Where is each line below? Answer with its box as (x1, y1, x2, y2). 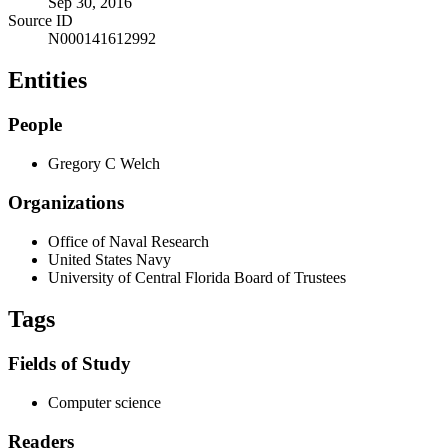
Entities (8, 67, 87, 94)
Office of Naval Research (48, 232, 209, 250)
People (8, 114, 62, 136)
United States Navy (48, 250, 171, 268)
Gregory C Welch (48, 155, 160, 173)
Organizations (8, 191, 124, 213)
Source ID (8, 11, 73, 29)
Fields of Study (8, 353, 131, 375)
